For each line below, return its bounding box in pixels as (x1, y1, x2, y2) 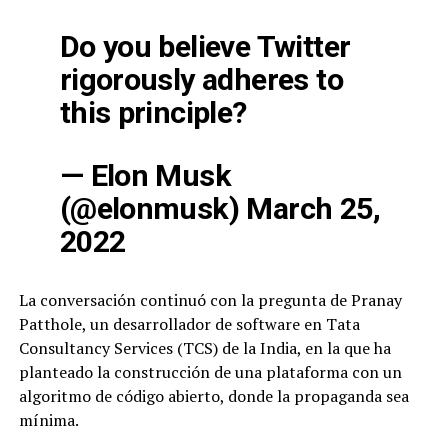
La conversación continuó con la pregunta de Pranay (18, 289, 402, 312)
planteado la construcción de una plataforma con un (18, 361, 402, 384)
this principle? (59, 95, 247, 131)
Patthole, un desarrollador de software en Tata (18, 313, 360, 336)
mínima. (18, 409, 79, 432)
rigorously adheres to (59, 62, 343, 98)
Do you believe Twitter (59, 29, 351, 65)
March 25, (246, 191, 380, 227)
